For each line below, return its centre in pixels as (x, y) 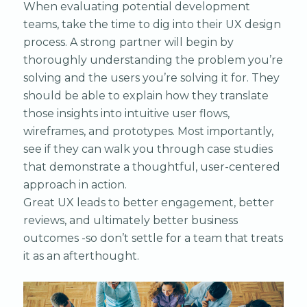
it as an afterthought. (81, 256)
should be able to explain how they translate (146, 95)
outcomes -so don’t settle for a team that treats (153, 238)
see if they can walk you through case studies (148, 149)
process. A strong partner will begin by (128, 42)
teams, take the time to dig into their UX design (152, 24)
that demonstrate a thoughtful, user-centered (151, 167)
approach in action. (75, 184)
